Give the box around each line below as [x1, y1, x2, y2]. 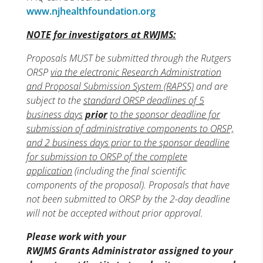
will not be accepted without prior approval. [26, 207, 205, 220]
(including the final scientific [72, 164, 186, 177]
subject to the [26, 94, 83, 107]
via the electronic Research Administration [50, 66, 221, 79]
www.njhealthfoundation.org [26, 5, 156, 18]
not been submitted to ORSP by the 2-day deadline [26, 193, 230, 205]
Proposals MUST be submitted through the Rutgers [26, 52, 231, 65]
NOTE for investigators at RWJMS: [26, 28, 176, 41]
